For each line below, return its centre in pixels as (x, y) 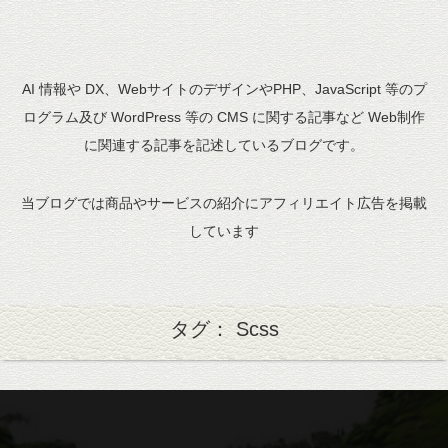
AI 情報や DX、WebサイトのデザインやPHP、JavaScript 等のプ (224, 89)
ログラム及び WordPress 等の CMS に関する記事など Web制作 (224, 117)
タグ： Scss (224, 329)
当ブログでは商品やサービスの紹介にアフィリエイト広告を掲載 (224, 203)
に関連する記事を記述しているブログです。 (224, 145)
